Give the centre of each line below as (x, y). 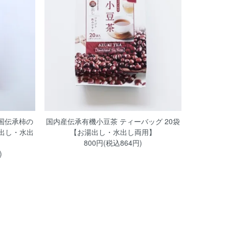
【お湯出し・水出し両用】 (113, 132)
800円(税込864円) (113, 143)
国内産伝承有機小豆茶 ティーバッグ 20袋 (113, 121)
